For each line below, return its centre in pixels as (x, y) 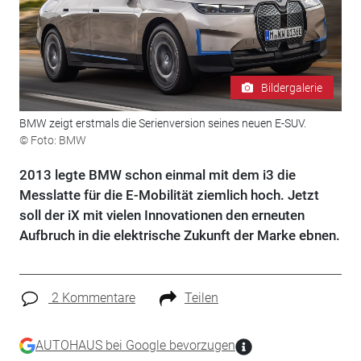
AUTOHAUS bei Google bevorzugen (135, 345)
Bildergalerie (292, 87)
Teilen (201, 298)
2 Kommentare (91, 298)
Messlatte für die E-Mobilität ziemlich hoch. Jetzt (169, 195)
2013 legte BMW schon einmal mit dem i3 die (157, 175)
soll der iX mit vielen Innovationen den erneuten (162, 216)
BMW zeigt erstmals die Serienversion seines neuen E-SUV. (162, 124)
